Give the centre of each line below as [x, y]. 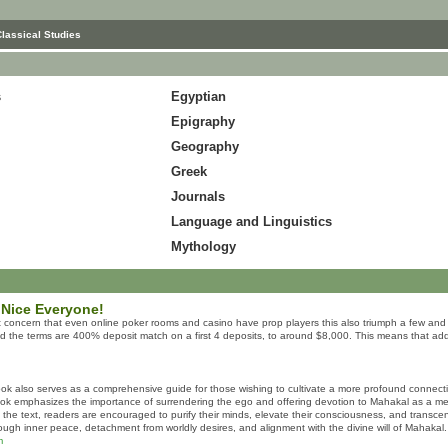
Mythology [203, 246]
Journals [198, 196]
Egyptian [198, 96]
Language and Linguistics [251, 221]
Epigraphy [203, 121]
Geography [205, 146]
